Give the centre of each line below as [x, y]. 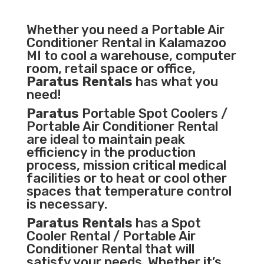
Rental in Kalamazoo [162, 43]
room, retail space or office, [111, 69]
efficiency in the [77, 153]
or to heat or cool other [154, 179]
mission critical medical [154, 166]
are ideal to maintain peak [105, 140]
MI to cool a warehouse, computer [131, 56]
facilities [53, 179]
